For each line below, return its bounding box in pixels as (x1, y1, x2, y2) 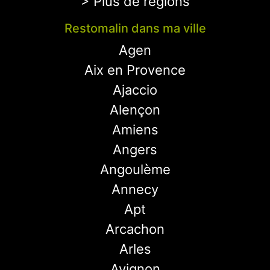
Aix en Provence (84, 62, 186, 78)
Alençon (110, 102, 160, 118)
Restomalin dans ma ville (64, 21, 206, 36)
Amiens (111, 122, 159, 137)
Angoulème (99, 162, 171, 177)
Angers (113, 142, 157, 157)
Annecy (111, 181, 159, 197)
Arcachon (105, 221, 165, 237)
